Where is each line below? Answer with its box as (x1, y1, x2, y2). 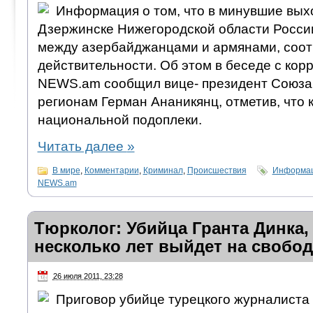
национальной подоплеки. (37, 112, 202, 127)
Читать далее (37, 138, 127, 154)
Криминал (143, 165, 183, 175)
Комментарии (84, 165, 139, 175)
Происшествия (187, 165, 247, 175)
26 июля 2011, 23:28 (52, 271, 123, 280)
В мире (52, 165, 80, 175)
